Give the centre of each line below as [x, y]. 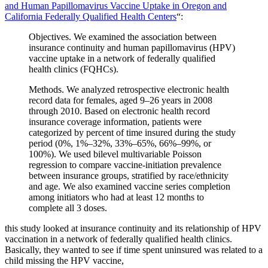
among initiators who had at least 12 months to [116, 197]
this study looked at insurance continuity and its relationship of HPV [133, 228]
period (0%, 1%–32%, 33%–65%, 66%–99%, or [120, 143]
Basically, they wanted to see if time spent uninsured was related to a [134, 249]
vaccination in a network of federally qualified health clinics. [118, 239]
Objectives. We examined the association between [123, 36]
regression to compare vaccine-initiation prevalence [125, 165]
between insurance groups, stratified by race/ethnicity [129, 175]
